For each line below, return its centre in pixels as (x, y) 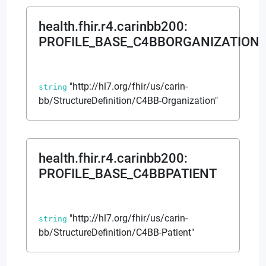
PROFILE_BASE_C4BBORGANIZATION (149, 42)
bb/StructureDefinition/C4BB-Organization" (128, 100)
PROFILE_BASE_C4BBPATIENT (128, 173)
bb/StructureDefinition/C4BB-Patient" (116, 232)
